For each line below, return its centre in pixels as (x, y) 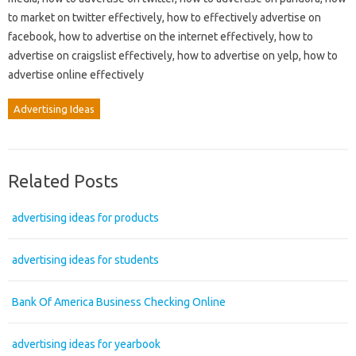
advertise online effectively (76, 74)
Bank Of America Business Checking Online (119, 302)
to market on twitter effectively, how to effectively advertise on (164, 17)
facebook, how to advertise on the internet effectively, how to (161, 36)
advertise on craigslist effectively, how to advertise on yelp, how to (173, 55)
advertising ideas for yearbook (86, 344)
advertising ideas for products (85, 217)
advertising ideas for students (85, 259)
